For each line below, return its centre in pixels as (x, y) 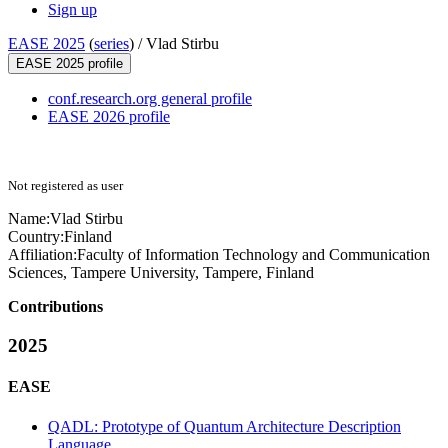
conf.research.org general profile (150, 99)
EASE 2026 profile (109, 117)
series (111, 44)
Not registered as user (65, 186)
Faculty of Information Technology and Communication (253, 255)
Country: (36, 237)
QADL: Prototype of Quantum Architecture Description (224, 426)
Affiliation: (42, 255)
